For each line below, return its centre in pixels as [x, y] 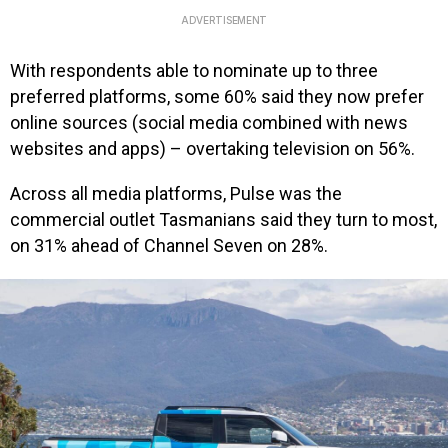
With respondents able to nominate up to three [194, 70]
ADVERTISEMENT [224, 19]
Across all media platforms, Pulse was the [176, 194]
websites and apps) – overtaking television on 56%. [212, 148]
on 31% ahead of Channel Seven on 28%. [169, 246]
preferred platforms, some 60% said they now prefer [217, 96]
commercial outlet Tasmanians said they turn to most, [223, 220]
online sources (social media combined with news [209, 122]
